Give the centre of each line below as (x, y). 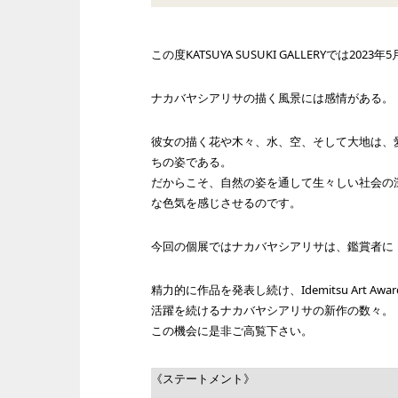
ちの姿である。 (191, 162)
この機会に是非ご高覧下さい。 (232, 330)
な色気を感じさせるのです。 (226, 203)
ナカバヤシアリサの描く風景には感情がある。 (272, 98)
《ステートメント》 (203, 378)
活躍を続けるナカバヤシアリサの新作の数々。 (272, 310)
